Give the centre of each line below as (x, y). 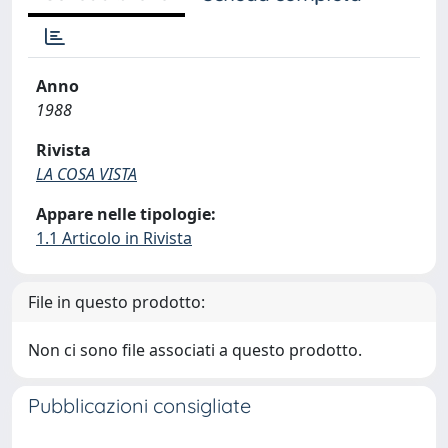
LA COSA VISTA (86, 174)
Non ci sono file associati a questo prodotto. (195, 350)
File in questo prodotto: (116, 302)
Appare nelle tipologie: (126, 214)
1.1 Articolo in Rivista (114, 238)
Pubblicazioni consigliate (139, 405)
